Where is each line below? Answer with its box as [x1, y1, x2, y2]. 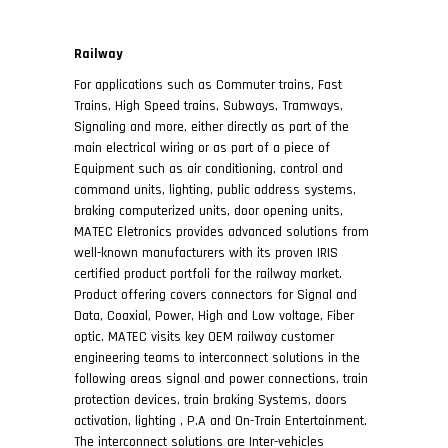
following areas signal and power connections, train [74, 370, 368, 388]
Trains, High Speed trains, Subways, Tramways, [74, 97, 343, 115]
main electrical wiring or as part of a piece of [74, 139, 330, 157]
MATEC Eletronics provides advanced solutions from [74, 223, 369, 241]
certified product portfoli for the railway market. [74, 265, 342, 283]
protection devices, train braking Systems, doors [74, 391, 347, 409]
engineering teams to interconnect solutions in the [74, 349, 360, 367]
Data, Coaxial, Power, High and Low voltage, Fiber [74, 307, 354, 325]
